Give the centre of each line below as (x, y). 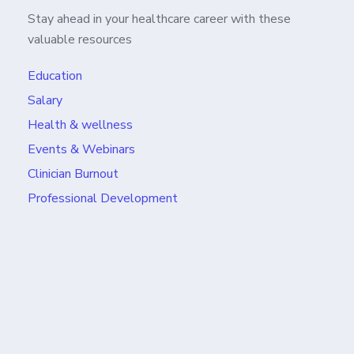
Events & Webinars (81, 149)
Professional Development (103, 198)
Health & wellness (80, 125)
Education (55, 76)
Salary (45, 100)
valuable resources (80, 40)
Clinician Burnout (73, 174)
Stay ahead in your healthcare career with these (159, 19)
